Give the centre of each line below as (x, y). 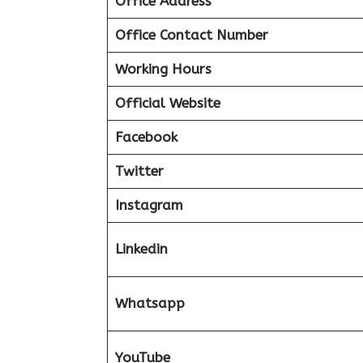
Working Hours (163, 69)
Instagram (149, 205)
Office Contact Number (191, 35)
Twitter (139, 171)
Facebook (146, 137)
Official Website (167, 103)
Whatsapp (149, 303)
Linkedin (141, 249)
